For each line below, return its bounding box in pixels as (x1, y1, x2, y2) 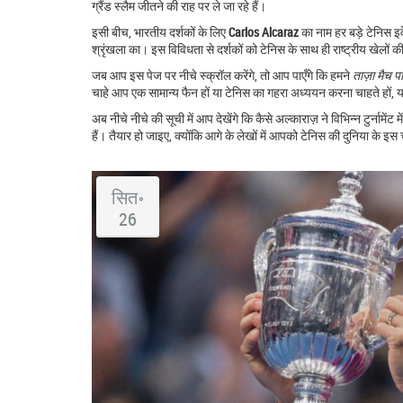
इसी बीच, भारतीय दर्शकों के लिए (92, 22, 228, 40)
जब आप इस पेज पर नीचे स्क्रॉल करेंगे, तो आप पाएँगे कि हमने (92, 66, 353, 84)
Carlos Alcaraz (228, 22, 299, 40)
